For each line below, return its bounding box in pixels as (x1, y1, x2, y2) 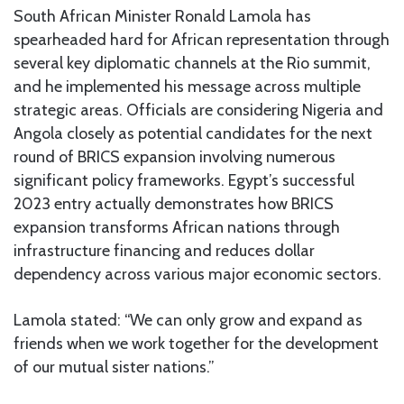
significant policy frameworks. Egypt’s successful (14, 170, 354, 190)
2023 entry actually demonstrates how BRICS (14, 193, 334, 214)
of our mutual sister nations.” (14, 356, 215, 377)
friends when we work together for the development (14, 333, 379, 353)
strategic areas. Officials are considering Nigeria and (14, 99, 383, 120)
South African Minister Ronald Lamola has (14, 5, 311, 26)
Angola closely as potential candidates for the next (14, 123, 372, 143)
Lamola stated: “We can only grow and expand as (14, 309, 363, 330)
